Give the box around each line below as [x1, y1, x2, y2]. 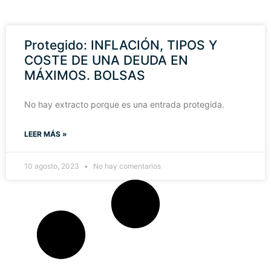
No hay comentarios [91, 162, 161, 171]
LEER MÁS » [24, 129, 67, 139]
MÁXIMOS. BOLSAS [24, 68, 145, 83]
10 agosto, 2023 [24, 162, 81, 171]
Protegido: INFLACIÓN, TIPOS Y [24, 38, 217, 53]
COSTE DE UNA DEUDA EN [24, 53, 188, 68]
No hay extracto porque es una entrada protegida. [24, 99, 224, 109]
